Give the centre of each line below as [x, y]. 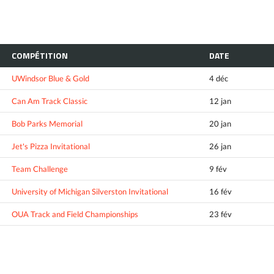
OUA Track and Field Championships [75, 214]
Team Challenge [40, 169]
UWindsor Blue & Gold [50, 79]
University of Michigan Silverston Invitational [90, 192]
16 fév [220, 192]
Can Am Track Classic [50, 101]
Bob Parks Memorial [47, 124]
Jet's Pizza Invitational [51, 146]
